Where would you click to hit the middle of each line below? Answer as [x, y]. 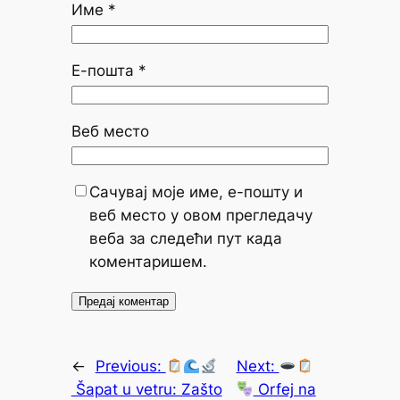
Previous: [130, 367]
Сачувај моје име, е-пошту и [196, 192]
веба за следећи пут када [185, 239]
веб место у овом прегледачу [200, 216]
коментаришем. [148, 262]
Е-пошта [104, 71]
